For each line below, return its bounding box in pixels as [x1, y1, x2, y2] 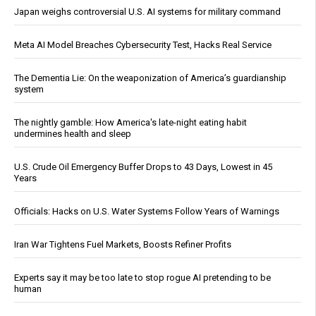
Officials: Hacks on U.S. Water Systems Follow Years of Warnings [14, 206, 279, 217]
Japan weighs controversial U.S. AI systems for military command [14, 6, 281, 18]
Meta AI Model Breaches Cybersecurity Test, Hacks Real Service [14, 39, 272, 51]
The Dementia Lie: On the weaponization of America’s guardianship [14, 73, 286, 84]
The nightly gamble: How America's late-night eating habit [14, 117, 247, 128]
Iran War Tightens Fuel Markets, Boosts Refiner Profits [14, 239, 231, 250]
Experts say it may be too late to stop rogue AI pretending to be [14, 272, 271, 284]
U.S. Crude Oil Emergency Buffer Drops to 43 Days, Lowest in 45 [14, 162, 272, 173]
